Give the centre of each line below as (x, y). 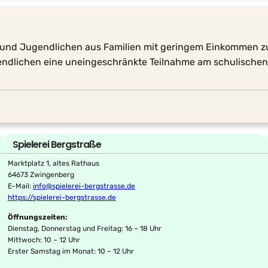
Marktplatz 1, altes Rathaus (54, 163)
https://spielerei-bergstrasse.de (62, 197)
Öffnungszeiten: (37, 217)
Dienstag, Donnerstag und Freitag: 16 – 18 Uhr (84, 228)
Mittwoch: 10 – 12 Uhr (44, 240)
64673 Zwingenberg (41, 174)
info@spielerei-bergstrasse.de (84, 186)
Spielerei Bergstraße (57, 144)
